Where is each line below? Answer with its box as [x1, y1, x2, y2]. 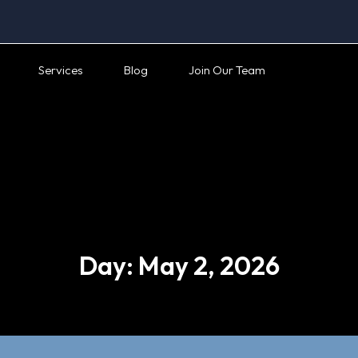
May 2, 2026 [137, 249, 280, 281]
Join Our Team [189, 62, 265, 78]
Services [38, 62, 83, 78]
